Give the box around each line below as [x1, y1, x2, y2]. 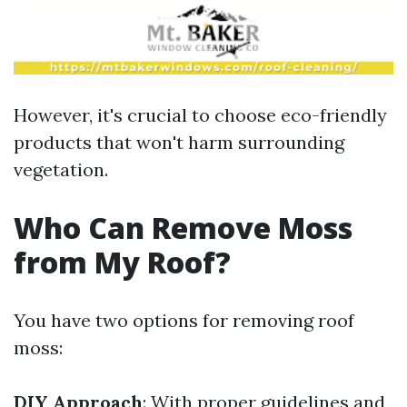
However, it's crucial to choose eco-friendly [14, 104, 387, 126]
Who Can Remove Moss [14, 208, 352, 247]
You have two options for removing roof [14, 309, 354, 332]
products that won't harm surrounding [14, 131, 344, 154]
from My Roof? [14, 243, 231, 282]
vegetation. [14, 158, 108, 181]
